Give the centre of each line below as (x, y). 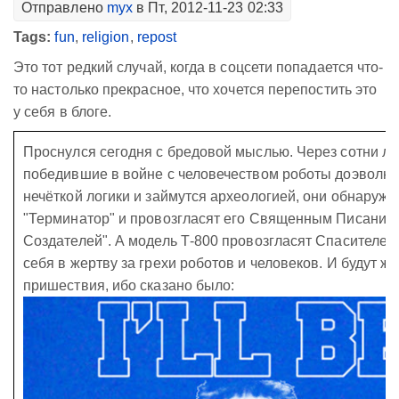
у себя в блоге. (63, 112)
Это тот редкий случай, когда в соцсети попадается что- (199, 67)
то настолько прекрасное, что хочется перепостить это (195, 90)
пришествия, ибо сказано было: (129, 285)
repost (157, 37)
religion (106, 37)
